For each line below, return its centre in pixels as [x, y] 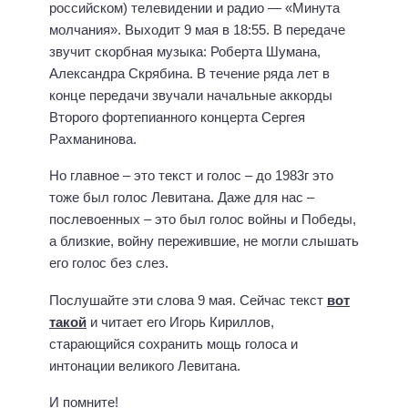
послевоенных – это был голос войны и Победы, [203, 219]
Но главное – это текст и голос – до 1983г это [191, 176]
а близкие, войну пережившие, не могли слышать [204, 241]
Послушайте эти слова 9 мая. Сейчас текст [188, 300]
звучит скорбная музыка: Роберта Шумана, [185, 51]
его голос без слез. [109, 263]
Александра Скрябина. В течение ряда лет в [189, 73]
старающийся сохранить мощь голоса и [173, 343]
